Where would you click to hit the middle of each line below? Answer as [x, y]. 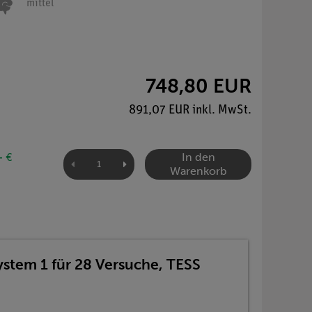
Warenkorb [198, 171]
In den [198, 157]
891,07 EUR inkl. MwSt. [190, 110]
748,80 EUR [198, 86]
